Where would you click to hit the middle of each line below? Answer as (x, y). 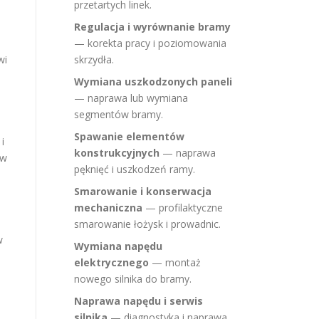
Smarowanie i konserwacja (143, 191)
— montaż (175, 262)
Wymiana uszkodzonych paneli (153, 82)
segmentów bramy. (119, 114)
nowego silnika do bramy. (133, 279)
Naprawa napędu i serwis (138, 301)
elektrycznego (111, 262)
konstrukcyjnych (117, 153)
